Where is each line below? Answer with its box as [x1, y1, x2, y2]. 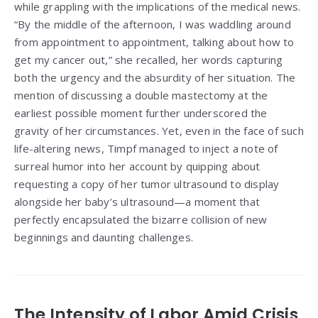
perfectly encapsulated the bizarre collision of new [14, 212, 268, 227]
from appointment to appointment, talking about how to [14, 35, 295, 50]
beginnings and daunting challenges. [14, 230, 193, 245]
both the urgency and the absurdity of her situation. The [14, 70, 296, 85]
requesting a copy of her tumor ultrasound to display [14, 177, 280, 192]
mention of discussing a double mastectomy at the [14, 88, 268, 103]
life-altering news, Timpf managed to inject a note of [14, 141, 278, 156]
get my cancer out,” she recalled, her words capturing [14, 53, 283, 67]
